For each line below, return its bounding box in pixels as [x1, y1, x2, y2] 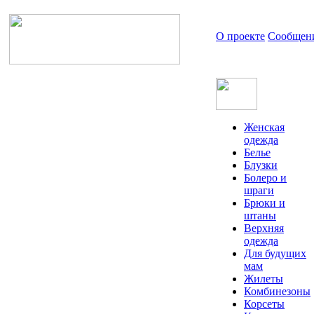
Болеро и [244, 172, 287, 184]
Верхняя [244, 222, 284, 234]
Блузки [244, 159, 278, 171]
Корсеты [244, 298, 285, 310]
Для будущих [244, 247, 306, 259]
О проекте [216, 30, 265, 42]
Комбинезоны [244, 285, 310, 297]
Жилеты [244, 273, 283, 285]
